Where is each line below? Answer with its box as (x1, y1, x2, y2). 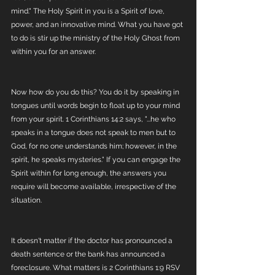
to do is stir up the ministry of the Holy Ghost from (11, 34, 182, 42)
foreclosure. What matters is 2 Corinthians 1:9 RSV (11, 263, 182, 272)
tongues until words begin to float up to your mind (11, 101, 182, 110)
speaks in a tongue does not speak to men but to (11, 128, 177, 137)
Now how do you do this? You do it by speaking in (11, 88, 181, 96)
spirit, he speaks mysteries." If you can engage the (11, 155, 182, 164)
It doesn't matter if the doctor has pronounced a (11, 236, 174, 245)
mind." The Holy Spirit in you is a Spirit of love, (11, 7, 166, 15)
